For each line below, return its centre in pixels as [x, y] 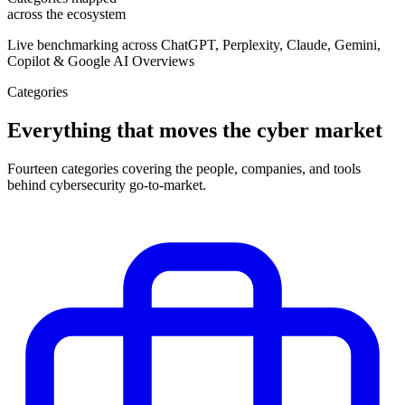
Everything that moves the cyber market [195, 130]
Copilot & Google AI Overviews [101, 61]
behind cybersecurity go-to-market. [107, 184]
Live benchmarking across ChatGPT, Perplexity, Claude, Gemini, [194, 44]
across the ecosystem [66, 14]
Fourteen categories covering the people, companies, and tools [184, 168]
